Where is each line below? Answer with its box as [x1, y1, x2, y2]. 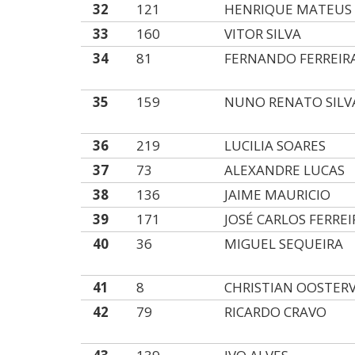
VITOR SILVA [224, 25, 302, 43]
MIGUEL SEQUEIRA [224, 235, 344, 253]
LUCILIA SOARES [224, 136, 326, 155]
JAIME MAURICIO [224, 185, 331, 204]
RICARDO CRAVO [224, 303, 327, 321]
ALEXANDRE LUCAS [224, 161, 345, 179]
